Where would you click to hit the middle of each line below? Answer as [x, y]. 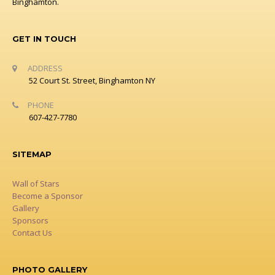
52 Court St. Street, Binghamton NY [92, 80]
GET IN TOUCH [44, 38]
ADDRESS [45, 68]
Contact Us [32, 232]
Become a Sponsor [48, 196]
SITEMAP [32, 154]
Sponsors [30, 220]
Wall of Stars [36, 183]
